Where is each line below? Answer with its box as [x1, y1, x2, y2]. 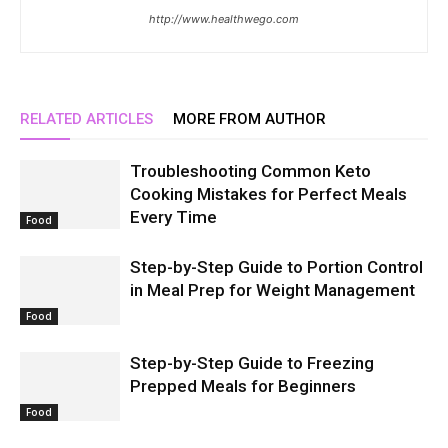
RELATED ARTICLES [20, 110, 153, 129]
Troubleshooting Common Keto [130, 161, 371, 182]
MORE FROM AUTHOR [173, 110, 326, 129]
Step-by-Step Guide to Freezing [130, 353, 374, 374]
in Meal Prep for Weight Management [130, 280, 415, 301]
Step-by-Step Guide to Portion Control [130, 257, 423, 278]
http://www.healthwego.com [149, 12, 299, 27]
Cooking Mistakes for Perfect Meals [130, 184, 407, 205]
